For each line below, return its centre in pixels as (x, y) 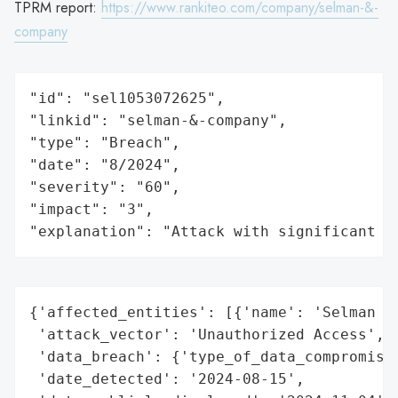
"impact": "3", (92, 209)
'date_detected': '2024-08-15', (167, 378)
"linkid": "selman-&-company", (158, 120)
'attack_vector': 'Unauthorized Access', (207, 334)
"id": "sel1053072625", (127, 98)
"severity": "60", (105, 187)
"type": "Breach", (105, 142)
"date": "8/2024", (105, 164)
